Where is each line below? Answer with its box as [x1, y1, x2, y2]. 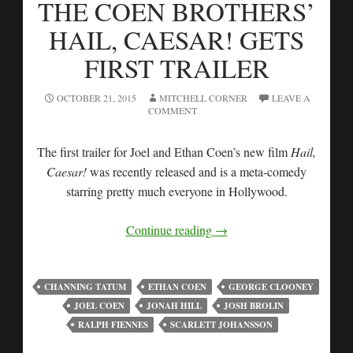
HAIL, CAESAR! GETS [49, 21, 304, 57]
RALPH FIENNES [77, 318, 148, 331]
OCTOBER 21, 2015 [56, 91, 136, 104]
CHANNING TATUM [44, 280, 126, 293]
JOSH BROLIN [224, 299, 284, 312]
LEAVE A [271, 91, 310, 104]
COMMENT [148, 103, 197, 117]
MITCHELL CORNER [158, 91, 247, 104]
